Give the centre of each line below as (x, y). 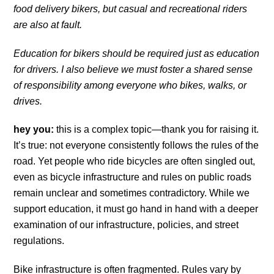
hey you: (35, 130)
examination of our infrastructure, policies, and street (126, 225)
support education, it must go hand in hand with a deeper (136, 209)
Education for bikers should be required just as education (137, 53)
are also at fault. (48, 24)
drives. (28, 101)
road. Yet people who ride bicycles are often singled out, (135, 161)
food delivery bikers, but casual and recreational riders (131, 9)
